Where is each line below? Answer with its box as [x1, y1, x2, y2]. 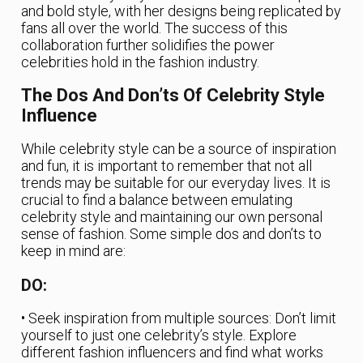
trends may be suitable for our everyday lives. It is [21, 173, 331, 191]
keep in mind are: [21, 241, 126, 259]
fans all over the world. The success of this [21, 19, 288, 36]
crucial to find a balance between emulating [21, 190, 293, 208]
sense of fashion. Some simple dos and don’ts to [21, 224, 322, 242]
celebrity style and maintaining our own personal [21, 207, 323, 225]
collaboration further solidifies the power [21, 36, 275, 53]
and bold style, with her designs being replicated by [21, 2, 342, 19]
